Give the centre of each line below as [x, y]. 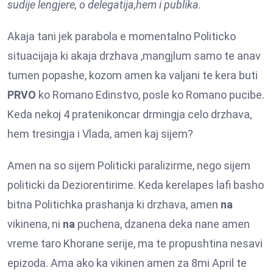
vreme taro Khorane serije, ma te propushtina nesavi [135, 243]
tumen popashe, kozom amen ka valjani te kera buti [133, 75]
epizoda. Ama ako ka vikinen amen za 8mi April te [127, 263]
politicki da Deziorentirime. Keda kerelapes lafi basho [136, 185]
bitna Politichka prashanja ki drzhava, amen [114, 204]
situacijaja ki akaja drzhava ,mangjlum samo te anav [134, 55]
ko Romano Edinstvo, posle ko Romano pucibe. [150, 94]
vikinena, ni [35, 224]
